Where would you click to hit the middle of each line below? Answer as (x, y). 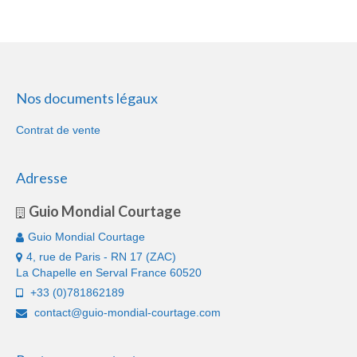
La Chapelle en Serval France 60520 (109, 272)
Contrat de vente (58, 129)
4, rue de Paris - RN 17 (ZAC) (101, 256)
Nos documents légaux (87, 98)
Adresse (42, 177)
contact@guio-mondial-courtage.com (126, 312)
